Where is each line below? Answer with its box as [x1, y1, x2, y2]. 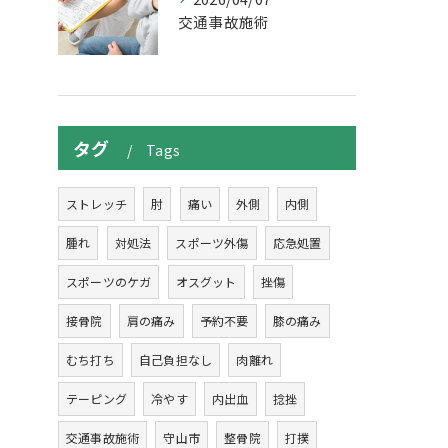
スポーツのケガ [66, 273, 152, 290]
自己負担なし [139, 351, 213, 368]
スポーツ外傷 [175, 234, 249, 251]
